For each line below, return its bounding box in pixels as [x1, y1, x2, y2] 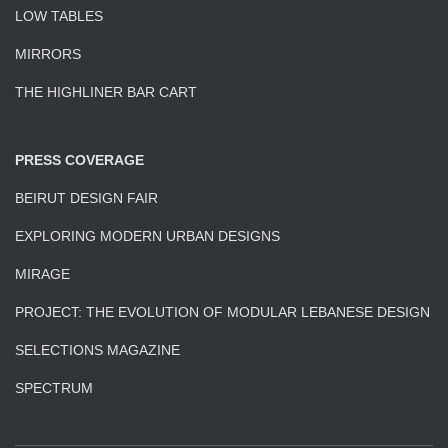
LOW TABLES [15, 8, 103, 24]
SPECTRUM [15, 380, 93, 396]
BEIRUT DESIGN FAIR [15, 190, 158, 206]
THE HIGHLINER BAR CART [15, 84, 197, 100]
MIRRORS [15, 46, 81, 62]
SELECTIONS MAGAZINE [15, 342, 180, 358]
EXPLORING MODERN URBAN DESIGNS [15, 228, 280, 244]
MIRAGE [15, 266, 70, 282]
